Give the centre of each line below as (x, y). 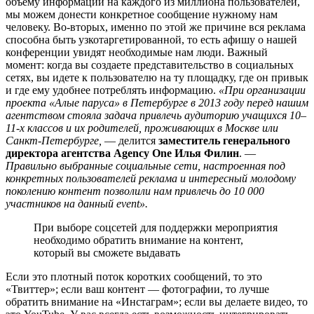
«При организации (262, 90)
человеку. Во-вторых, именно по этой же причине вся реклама (156, 27)
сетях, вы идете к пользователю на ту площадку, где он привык (157, 78)
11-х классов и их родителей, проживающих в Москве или (142, 128)
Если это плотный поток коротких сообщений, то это (134, 277)
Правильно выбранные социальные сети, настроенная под (145, 166)
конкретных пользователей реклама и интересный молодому (151, 179)
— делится (130, 141)
